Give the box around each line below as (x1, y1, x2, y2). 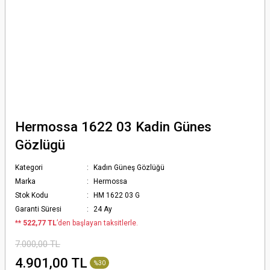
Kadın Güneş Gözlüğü (93, 163, 165, 172)
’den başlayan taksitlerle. (57, 219, 138, 227)
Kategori (15, 163, 43, 172)
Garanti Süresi (15, 205, 61, 213)
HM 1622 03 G (93, 191, 140, 199)
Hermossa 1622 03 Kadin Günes (15, 119, 212, 134)
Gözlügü (15, 137, 65, 152)
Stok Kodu (15, 191, 48, 199)
